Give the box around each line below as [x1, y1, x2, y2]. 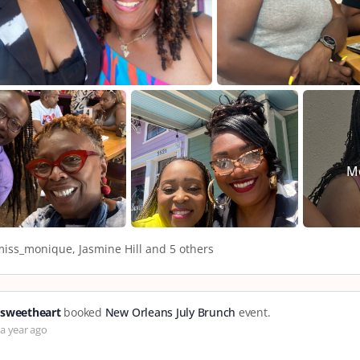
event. [235, 305, 271, 321]
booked [60, 305, 105, 321]
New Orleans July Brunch [104, 305, 236, 321]
